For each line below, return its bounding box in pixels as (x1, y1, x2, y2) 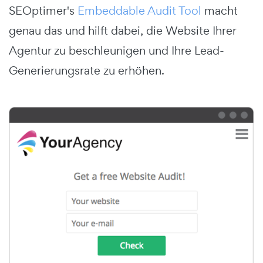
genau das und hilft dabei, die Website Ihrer (9, 23, 236, 39)
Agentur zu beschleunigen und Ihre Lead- (9, 43, 224, 59)
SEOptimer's (9, 3, 77, 19)
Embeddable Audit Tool (77, 3, 201, 19)
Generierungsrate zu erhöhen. (9, 63, 164, 79)
